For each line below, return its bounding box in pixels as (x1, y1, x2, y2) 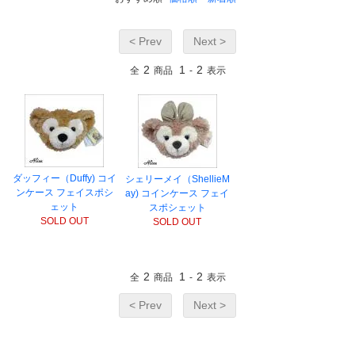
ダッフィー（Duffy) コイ (12, 172, 116, 184)
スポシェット (148, 201, 206, 213)
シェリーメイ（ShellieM (124, 173, 230, 185)
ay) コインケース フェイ (125, 187, 230, 199)
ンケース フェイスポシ (15, 186, 113, 198)
